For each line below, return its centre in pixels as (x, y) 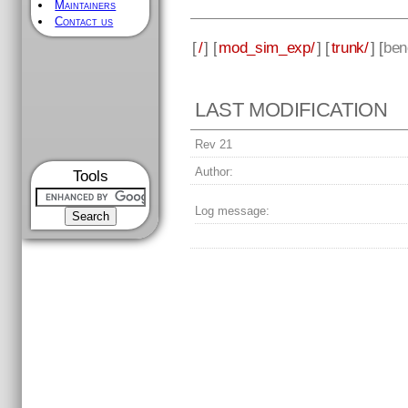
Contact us (84, 21)
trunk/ (350, 47)
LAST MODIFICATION (291, 110)
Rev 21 (214, 145)
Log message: (233, 211)
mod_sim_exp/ (267, 47)
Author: (214, 172)
